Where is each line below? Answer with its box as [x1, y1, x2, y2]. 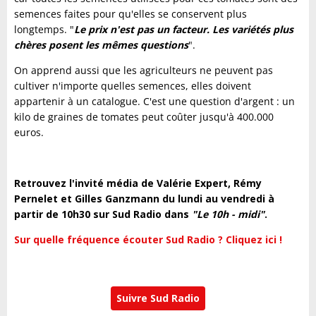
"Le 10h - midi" [192, 207, 265, 221]
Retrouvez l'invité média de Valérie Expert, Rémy [14, 176, 262, 190]
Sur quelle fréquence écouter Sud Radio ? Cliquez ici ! [14, 233, 282, 247]
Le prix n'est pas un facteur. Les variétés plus [74, 23, 293, 37]
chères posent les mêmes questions [14, 38, 188, 52]
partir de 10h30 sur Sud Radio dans [14, 207, 192, 221]
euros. [14, 126, 44, 140]
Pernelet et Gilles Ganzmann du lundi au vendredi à [14, 192, 274, 206]
